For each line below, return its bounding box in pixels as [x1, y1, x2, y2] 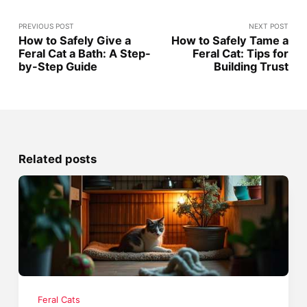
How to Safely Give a [18, 33, 131, 47]
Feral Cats [38, 294, 81, 305]
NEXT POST [249, 21, 289, 30]
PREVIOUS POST [18, 21, 74, 30]
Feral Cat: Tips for [193, 46, 289, 60]
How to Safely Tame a [171, 33, 289, 47]
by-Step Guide [18, 59, 97, 73]
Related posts [18, 151, 97, 166]
